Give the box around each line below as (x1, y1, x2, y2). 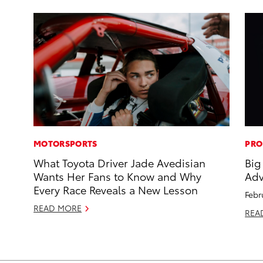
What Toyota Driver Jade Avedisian (33, 155, 206, 170)
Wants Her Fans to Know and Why (33, 168, 202, 184)
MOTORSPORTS (33, 137, 97, 150)
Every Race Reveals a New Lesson (33, 182, 198, 197)
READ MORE (33, 202, 82, 214)
